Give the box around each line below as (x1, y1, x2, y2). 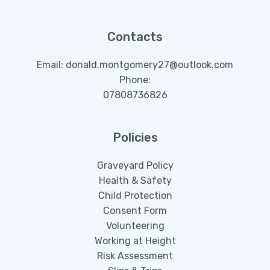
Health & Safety (98, 174, 172, 186)
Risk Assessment (97, 250, 173, 262)
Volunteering (105, 219, 165, 231)
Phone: (119, 74, 151, 86)
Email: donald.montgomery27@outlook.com (37, 58, 233, 71)
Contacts (107, 29, 163, 44)
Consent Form (103, 204, 167, 216)
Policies (112, 130, 158, 145)
